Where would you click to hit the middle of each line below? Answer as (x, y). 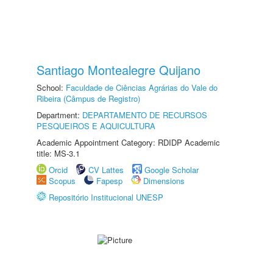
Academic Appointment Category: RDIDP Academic (128, 142)
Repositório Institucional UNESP (106, 197)
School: (51, 87)
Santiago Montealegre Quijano (119, 70)
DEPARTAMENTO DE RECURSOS (145, 115)
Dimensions (164, 181)
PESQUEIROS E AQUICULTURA (96, 126)
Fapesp (109, 181)
